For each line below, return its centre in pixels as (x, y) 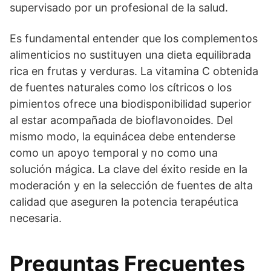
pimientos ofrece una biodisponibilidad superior (131, 104)
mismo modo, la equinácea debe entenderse (122, 137)
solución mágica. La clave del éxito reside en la (129, 169)
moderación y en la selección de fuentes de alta (131, 186)
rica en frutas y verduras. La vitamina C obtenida (134, 71)
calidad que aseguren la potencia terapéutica (124, 202)
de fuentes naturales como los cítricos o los (121, 88)
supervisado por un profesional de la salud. (119, 8)
